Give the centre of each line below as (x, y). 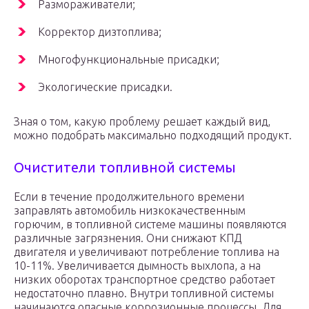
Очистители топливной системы (125, 168)
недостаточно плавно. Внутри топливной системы (144, 293)
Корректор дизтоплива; (100, 32)
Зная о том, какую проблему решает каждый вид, (142, 122)
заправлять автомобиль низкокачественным (130, 211)
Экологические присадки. (105, 87)
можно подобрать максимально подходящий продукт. (153, 136)
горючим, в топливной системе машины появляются (150, 225)
